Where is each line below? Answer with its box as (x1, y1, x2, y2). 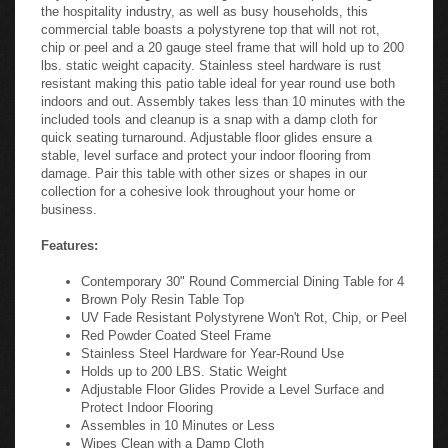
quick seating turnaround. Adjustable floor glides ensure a (41, 124, 372, 139)
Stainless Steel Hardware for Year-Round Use (81, 340, 344, 355)
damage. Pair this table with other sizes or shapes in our (41, 160, 367, 175)
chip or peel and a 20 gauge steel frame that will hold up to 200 (41, 34, 404, 49)
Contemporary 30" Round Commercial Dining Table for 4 (81, 268, 404, 283)
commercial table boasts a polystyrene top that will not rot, (41, 16, 380, 31)
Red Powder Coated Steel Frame (81, 322, 271, 337)
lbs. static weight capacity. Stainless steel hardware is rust (41, 52, 381, 67)
